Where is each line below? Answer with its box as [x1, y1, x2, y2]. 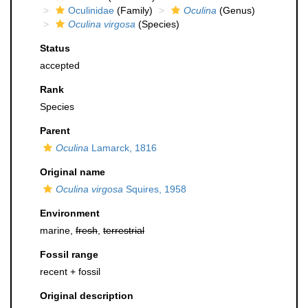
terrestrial [103, 225, 144, 236]
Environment [40, 208, 100, 219]
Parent [40, 125, 70, 136]
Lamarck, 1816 [89, 142, 157, 153]
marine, [40, 225, 76, 236]
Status [40, 43, 70, 54]
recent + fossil [40, 266, 100, 277]
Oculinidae [68, 5, 114, 16]
